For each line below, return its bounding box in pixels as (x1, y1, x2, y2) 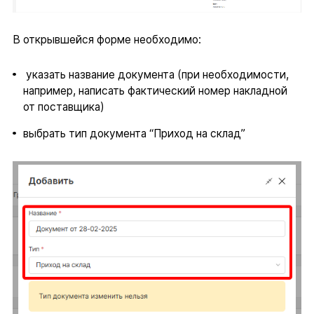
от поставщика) (22, 100, 104, 114)
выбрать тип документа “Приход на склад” (22, 127, 245, 141)
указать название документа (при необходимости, (22, 67, 289, 81)
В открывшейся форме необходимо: (12, 32, 201, 46)
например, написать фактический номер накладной (22, 83, 287, 97)
